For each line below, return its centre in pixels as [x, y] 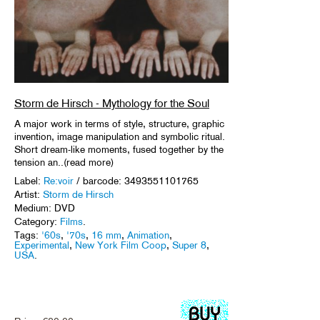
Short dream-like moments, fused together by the [119, 150]
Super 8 [189, 245]
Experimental [42, 245]
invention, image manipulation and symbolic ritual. [120, 137]
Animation [148, 235]
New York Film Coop [121, 245]
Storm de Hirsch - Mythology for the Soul [112, 104]
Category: [37, 222]
